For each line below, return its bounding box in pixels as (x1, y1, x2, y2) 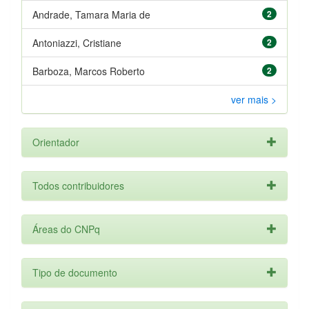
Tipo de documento (32, 266, 117, 279)
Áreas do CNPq (32, 222, 100, 236)
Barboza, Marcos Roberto (32, 64, 145, 78)
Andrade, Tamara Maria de (32, 8, 150, 21)
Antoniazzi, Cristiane (32, 36, 121, 50)
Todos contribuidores (32, 179, 124, 192)
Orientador (32, 135, 79, 149)
